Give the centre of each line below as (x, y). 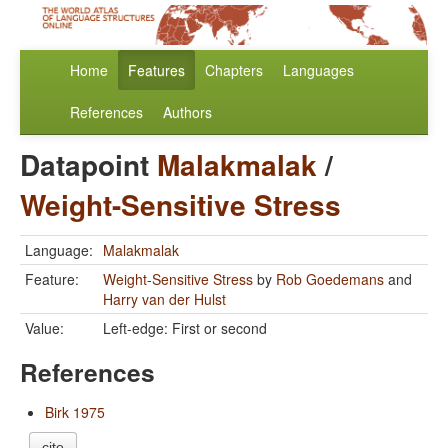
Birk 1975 (75, 412)
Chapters (234, 70)
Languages (318, 70)
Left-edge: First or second (185, 328)
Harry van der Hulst (164, 299)
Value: (44, 328)
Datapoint (88, 165)
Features (156, 70)
